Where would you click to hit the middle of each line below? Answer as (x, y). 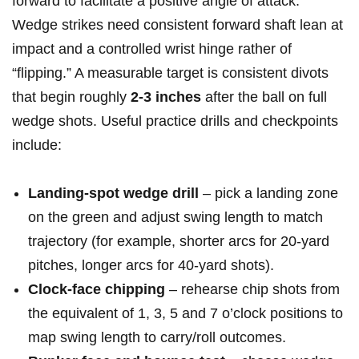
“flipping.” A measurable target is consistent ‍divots (170, 73)
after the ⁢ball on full (264, 97)
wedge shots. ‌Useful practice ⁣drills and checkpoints (175, 121)
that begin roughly (71, 97)
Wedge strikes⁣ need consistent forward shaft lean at (177, 25)
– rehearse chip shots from (252, 290)
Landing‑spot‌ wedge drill (113, 194)
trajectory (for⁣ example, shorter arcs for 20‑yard (179, 242)
